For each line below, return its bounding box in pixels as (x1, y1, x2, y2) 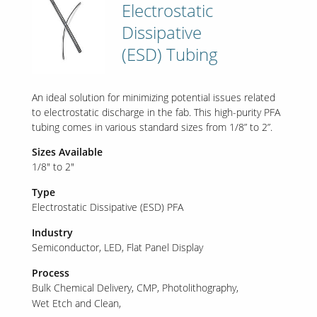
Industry (31, 225, 73, 239)
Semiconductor (31, 240, 99, 254)
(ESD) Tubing (122, 42, 219, 66)
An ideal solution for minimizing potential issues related (31, 90, 275, 104)
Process (31, 265, 69, 279)
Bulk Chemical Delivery (31, 280, 132, 294)
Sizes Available (31, 144, 103, 158)
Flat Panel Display (126, 240, 203, 254)
